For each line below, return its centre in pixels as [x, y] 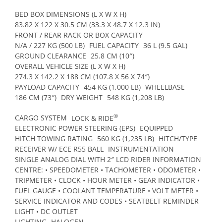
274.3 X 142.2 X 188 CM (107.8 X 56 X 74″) [82, 77]
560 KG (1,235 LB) [126, 139]
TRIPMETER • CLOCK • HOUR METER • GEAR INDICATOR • [107, 180]
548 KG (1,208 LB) [136, 98]
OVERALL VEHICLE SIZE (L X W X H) [70, 66]
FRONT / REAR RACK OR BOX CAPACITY [79, 35]
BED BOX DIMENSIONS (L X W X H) [71, 14]
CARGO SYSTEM [41, 118]
